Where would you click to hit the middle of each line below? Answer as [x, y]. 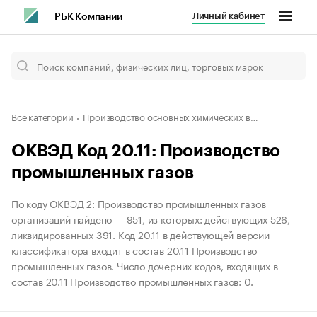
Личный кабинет [228, 16]
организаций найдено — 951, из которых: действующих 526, [151, 219]
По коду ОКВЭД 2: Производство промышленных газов [139, 203]
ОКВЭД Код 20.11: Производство [146, 151]
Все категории [42, 116]
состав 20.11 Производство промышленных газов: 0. [132, 281]
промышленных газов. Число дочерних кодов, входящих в [145, 266]
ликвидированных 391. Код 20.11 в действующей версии [140, 235]
